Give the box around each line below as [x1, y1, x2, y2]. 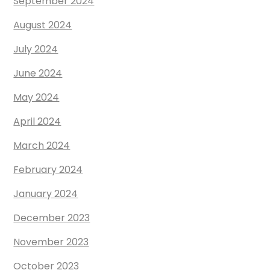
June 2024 [13, 66, 63, 81]
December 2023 [13, 211, 90, 225]
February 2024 [13, 163, 83, 177]
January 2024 [13, 187, 78, 201]
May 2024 [13, 90, 60, 105]
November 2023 [13, 235, 89, 250]
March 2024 [13, 139, 71, 153]
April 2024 [13, 115, 61, 129]
